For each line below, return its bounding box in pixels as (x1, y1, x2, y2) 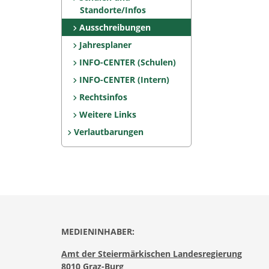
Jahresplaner (79, 39, 132, 50)
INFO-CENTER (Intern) (79, 74, 170, 85)
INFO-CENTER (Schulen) (79, 56, 177, 68)
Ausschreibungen (79, 22, 151, 33)
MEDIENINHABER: (61, 226, 134, 237)
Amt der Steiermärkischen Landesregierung (61, 248, 242, 259)
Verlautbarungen (73, 126, 144, 138)
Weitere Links (79, 109, 137, 120)
